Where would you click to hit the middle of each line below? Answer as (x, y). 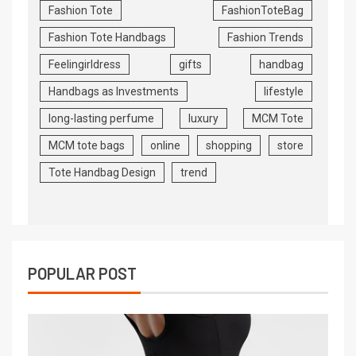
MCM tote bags (87, 146)
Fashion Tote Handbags (107, 38)
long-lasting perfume (101, 119)
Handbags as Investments (114, 92)
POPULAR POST (82, 274)
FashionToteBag (263, 11)
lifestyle (284, 92)
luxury (203, 119)
